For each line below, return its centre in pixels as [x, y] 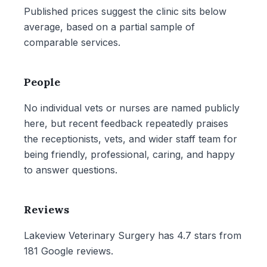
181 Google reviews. [69, 251]
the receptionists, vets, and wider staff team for [131, 139]
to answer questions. [71, 170]
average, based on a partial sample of [109, 27]
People [42, 82]
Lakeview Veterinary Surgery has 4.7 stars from [133, 235]
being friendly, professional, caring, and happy [129, 154]
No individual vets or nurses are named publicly [132, 108]
